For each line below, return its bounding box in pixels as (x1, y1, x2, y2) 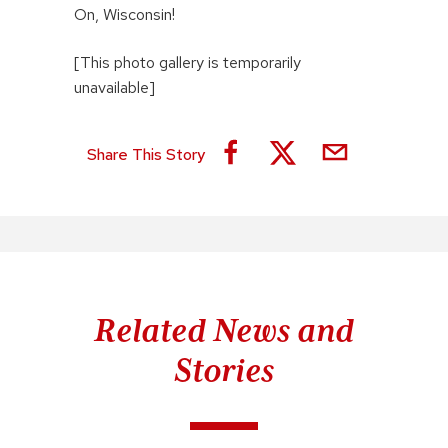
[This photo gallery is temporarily (74, 51, 301, 73)
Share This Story (87, 144, 205, 166)
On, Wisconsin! (74, 3, 175, 25)
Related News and (93, 311, 354, 348)
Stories (173, 351, 274, 388)
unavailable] (74, 76, 155, 98)
